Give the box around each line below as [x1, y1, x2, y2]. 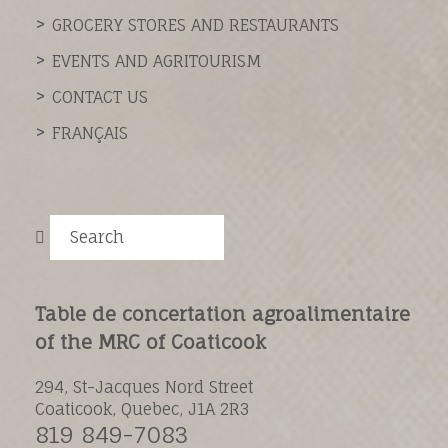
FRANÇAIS [52, 122, 128, 143]
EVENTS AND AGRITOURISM [52, 50, 262, 71]
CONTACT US [52, 86, 148, 107]
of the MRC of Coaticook [35, 329, 266, 354]
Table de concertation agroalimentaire [35, 301, 410, 326]
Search [70, 226, 124, 247]
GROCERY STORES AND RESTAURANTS [52, 14, 339, 35]
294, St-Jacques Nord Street [35, 376, 253, 397]
